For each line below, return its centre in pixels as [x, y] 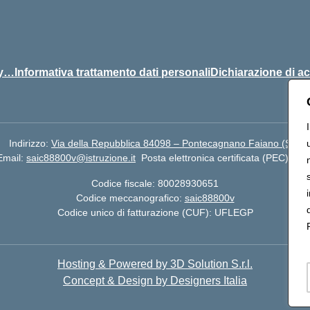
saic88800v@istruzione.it [81, 158]
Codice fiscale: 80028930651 [155, 183]
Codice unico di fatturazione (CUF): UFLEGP [155, 212]
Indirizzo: [30, 143]
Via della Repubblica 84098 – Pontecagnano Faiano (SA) [176, 143]
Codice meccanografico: [130, 198]
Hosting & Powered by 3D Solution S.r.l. [155, 264]
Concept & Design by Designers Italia [155, 281]
